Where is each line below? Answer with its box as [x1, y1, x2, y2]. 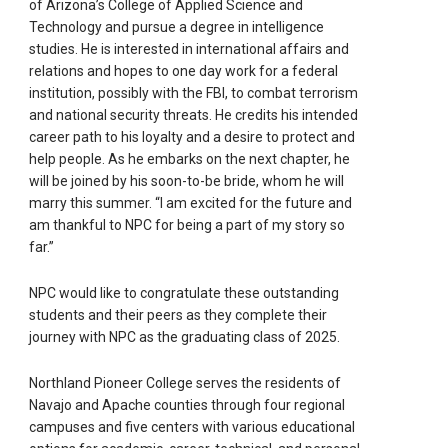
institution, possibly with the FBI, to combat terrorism [29, 84, 359, 101]
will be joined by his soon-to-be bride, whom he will [29, 172, 345, 189]
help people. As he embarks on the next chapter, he [29, 150, 351, 167]
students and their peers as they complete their [29, 306, 328, 323]
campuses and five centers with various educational [29, 418, 356, 435]
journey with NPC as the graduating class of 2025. [29, 328, 341, 345]
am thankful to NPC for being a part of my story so [29, 216, 346, 233]
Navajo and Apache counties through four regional [29, 396, 346, 413]
